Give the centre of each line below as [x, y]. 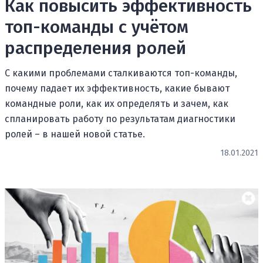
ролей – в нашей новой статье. [75, 134]
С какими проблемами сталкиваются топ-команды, [121, 73]
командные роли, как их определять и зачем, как [117, 103]
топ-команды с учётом [97, 27]
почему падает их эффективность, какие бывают [117, 88]
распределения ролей [95, 48]
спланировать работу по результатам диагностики [120, 119]
